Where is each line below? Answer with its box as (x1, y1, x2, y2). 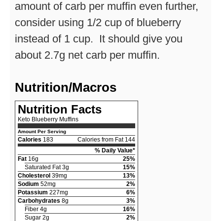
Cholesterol (18, 172, 50, 179)
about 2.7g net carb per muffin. (15, 49, 160, 62)
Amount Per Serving (18, 128, 66, 134)
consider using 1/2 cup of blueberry (15, 16, 181, 29)
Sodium (18, 180, 39, 187)
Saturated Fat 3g (25, 163, 69, 171)
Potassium (18, 188, 48, 196)
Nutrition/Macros (15, 79, 116, 95)
